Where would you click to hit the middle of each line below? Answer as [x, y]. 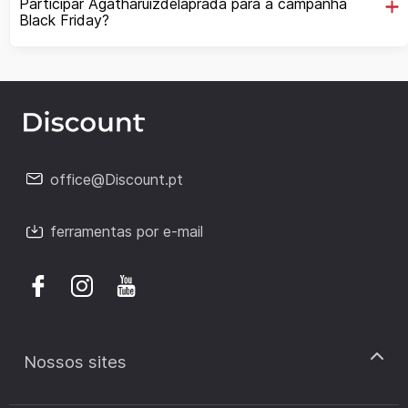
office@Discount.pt [117, 179]
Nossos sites [75, 362]
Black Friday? [64, 20]
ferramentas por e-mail [127, 231]
